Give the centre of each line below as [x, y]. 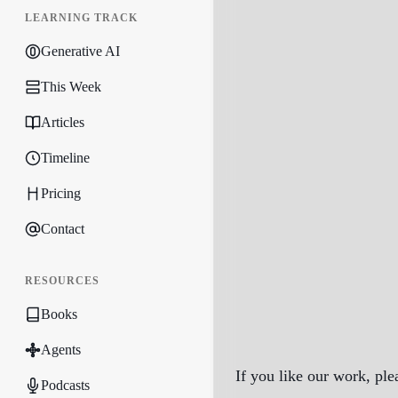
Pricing [61, 193]
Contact [63, 229]
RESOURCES [62, 281]
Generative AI [80, 51]
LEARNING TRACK [81, 18]
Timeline [65, 158]
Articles [63, 122]
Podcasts [65, 385]
